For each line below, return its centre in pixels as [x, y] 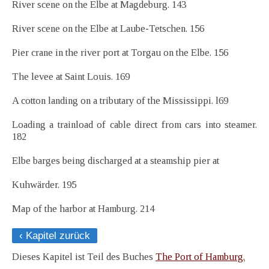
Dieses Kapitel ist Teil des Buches [84, 257]
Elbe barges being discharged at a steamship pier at [116, 161]
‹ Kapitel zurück [55, 236]
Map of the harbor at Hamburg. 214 [83, 209]
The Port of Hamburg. [200, 257]
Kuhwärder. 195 [44, 185]
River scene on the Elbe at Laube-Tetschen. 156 [108, 29]
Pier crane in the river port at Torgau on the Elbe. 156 [120, 53]
